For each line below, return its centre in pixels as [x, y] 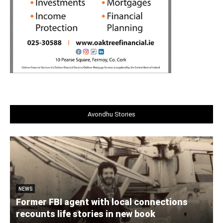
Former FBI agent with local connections [102, 202]
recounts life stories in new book [86, 214]
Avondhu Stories [111, 114]
